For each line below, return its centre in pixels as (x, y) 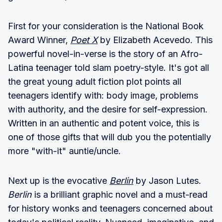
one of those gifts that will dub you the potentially (110, 137)
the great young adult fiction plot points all (95, 81)
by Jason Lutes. (167, 180)
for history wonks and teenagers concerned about (110, 208)
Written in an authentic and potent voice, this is (104, 123)
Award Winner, (39, 40)
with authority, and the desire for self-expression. (108, 109)
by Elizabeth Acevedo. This (155, 40)
